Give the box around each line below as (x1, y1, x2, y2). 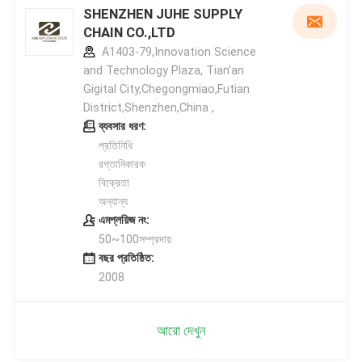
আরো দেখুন (156, 322, 206, 339)
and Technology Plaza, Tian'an (82, 63, 244, 77)
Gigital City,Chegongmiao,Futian (82, 82, 250, 95)
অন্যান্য (98, 194, 128, 208)
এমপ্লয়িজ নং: (98, 213, 149, 226)
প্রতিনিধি (98, 138, 133, 152)
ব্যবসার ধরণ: (98, 119, 146, 133)
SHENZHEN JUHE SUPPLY (82, 5, 242, 22)
